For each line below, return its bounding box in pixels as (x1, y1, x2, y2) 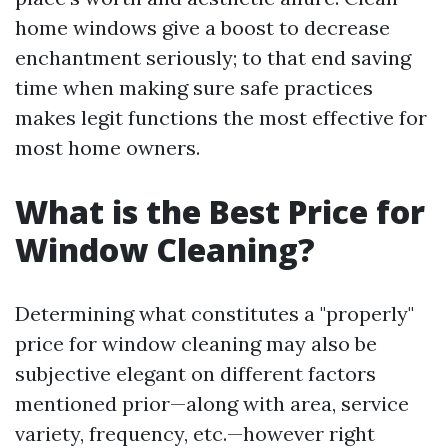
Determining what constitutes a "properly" (15, 301, 414, 326)
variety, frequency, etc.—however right (15, 421, 375, 446)
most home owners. (15, 135, 200, 160)
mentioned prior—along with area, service (15, 391, 409, 416)
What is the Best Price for (15, 190, 425, 233)
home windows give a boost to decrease (15, 15, 390, 40)
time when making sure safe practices (15, 75, 373, 100)
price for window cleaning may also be (15, 331, 377, 356)
